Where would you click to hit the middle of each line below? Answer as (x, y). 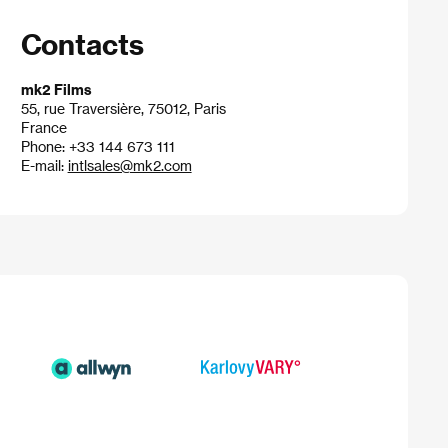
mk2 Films (56, 89)
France (43, 127)
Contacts (82, 44)
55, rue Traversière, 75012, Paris (123, 108)
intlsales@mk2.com (129, 165)
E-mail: (44, 165)
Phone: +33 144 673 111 (97, 146)
